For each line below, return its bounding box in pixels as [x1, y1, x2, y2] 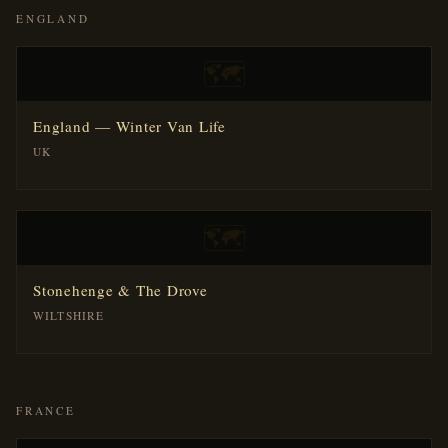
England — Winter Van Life [33, 116, 226, 136]
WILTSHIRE [33, 308, 105, 323]
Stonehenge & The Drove [33, 280, 208, 300]
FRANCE [16, 403, 76, 418]
